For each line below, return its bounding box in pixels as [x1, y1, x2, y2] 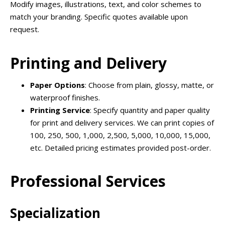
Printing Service [30, 104, 90, 115]
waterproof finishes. [30, 92, 100, 102]
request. [10, 24, 39, 35]
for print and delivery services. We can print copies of [30, 117, 214, 128]
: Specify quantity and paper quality [90, 104, 210, 115]
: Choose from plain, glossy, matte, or [85, 79, 214, 90]
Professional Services [10, 171, 166, 192]
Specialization [10, 203, 100, 222]
